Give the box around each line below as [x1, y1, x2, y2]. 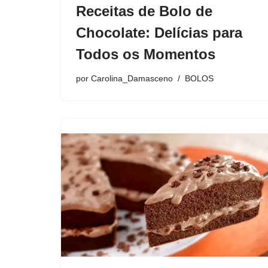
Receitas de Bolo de [76, 3, 212, 20]
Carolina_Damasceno [91, 74, 173, 84]
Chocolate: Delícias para [76, 25, 242, 41]
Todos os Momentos [76, 46, 215, 63]
